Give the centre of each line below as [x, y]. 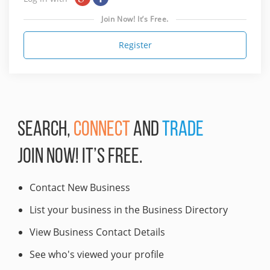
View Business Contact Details [97, 232]
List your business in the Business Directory [129, 209]
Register [135, 45]
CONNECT [102, 130]
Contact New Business [80, 187]
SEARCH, [46, 130]
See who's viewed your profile [97, 254]
